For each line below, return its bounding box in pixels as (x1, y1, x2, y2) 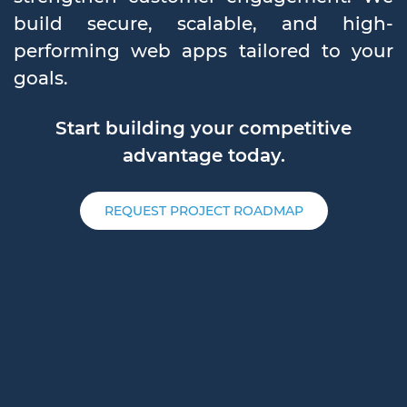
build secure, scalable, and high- (14, 13, 393, 35)
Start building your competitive (55, 117, 352, 139)
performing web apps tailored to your (14, 40, 393, 62)
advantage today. (122, 144, 285, 166)
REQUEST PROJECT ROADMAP (104, 202, 303, 219)
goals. (14, 67, 68, 89)
